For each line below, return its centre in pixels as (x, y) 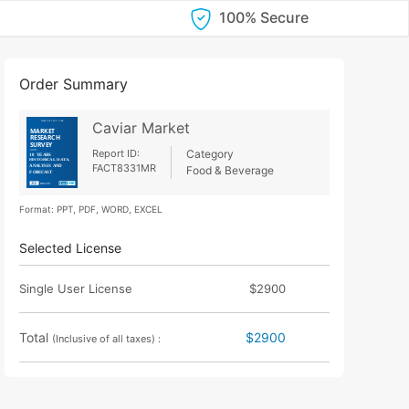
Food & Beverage (231, 170)
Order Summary (74, 84)
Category (210, 153)
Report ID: (116, 153)
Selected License (71, 248)
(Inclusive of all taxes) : (107, 339)
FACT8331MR (125, 168)
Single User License (76, 289)
